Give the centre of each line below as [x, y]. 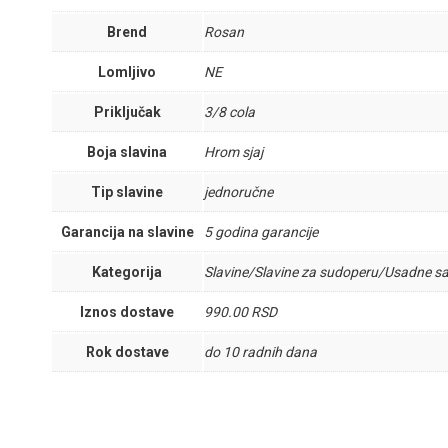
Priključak [127, 112]
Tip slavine [127, 192]
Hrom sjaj [233, 152]
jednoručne [238, 192]
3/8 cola [229, 112]
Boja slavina [127, 152]
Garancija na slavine [127, 232]
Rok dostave [127, 352]
